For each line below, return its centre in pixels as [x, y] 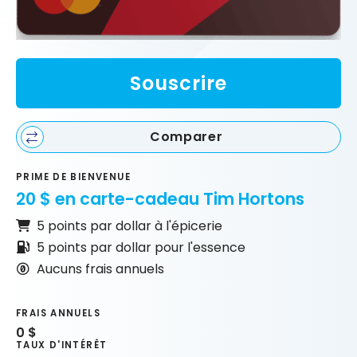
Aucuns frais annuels [100, 269]
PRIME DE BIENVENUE [73, 177]
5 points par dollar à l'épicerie [129, 226]
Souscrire [178, 83]
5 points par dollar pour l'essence [141, 247]
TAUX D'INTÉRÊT [62, 345]
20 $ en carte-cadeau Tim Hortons [160, 198]
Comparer [186, 137]
